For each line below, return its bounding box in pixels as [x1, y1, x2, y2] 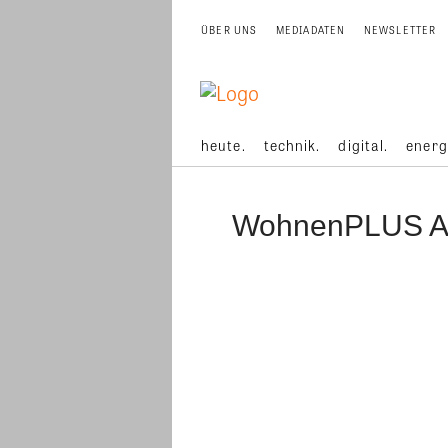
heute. [201, 135, 246, 155]
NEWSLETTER [363, 23, 437, 37]
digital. [338, 135, 389, 155]
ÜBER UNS [201, 23, 258, 37]
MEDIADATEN [275, 23, 346, 37]
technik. [263, 135, 321, 155]
